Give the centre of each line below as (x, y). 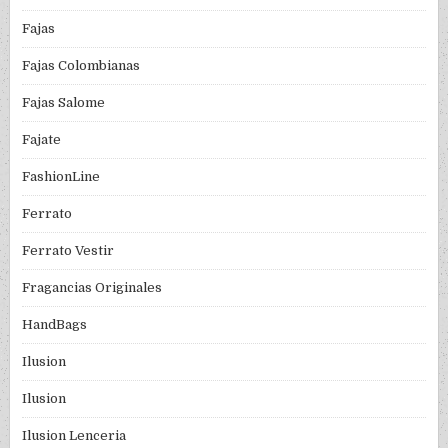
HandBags (55, 325)
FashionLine (61, 177)
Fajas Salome (64, 103)
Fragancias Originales (92, 288)
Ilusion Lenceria (74, 436)
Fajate (42, 140)
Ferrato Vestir (68, 251)
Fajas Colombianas (81, 66)
